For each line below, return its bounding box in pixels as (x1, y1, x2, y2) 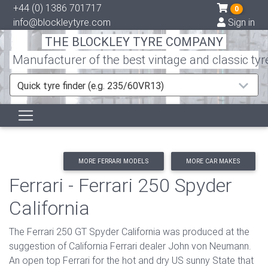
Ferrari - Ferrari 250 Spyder (9, 173, 232, 197)
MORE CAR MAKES (186, 157, 240, 165)
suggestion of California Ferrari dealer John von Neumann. (9, 240, 251, 252)
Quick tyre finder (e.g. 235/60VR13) (17, 80, 164, 92)
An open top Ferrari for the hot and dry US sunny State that (9, 254, 254, 266)
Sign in (226, 16, 255, 28)
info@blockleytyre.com (13, 16, 111, 28)
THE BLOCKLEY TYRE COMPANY (45, 34, 223, 49)
